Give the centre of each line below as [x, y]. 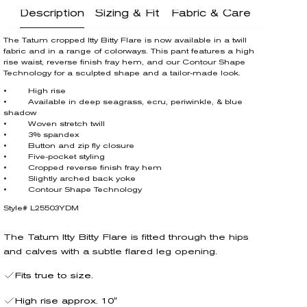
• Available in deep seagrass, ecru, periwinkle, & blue [123, 103]
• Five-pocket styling [54, 158]
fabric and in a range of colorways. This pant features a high [129, 51]
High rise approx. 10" [66, 301]
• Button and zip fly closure [69, 147]
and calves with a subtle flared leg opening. [111, 251]
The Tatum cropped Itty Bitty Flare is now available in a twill [125, 40]
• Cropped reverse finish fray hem [83, 169]
